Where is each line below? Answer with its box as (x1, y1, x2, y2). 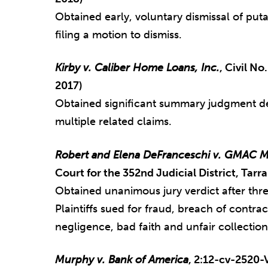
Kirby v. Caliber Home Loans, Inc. (55, 61, 220, 75)
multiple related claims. (55, 115, 172, 129)
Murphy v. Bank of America (55, 252, 188, 266)
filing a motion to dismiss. (55, 28, 185, 42)
